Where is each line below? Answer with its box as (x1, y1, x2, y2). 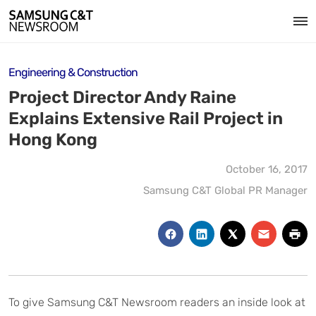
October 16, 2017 (226, 163, 308, 176)
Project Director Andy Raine (8, 87, 236, 107)
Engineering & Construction (8, 66, 138, 79)
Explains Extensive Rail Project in (8, 109, 283, 128)
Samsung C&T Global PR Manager (143, 184, 308, 197)
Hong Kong (8, 130, 97, 150)
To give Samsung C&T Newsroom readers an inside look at (8, 295, 305, 309)
